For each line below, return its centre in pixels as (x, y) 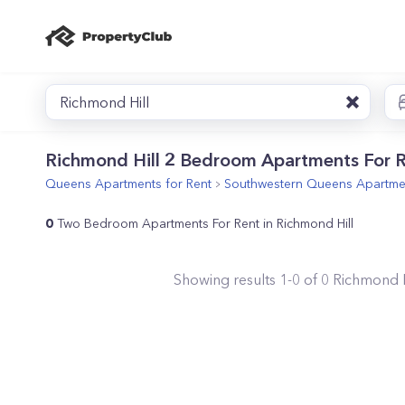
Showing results (227, 279)
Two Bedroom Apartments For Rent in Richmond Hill (205, 223)
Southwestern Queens (288, 184)
